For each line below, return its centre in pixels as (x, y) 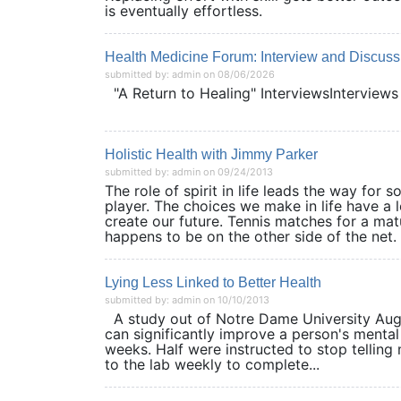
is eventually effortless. (183, 11)
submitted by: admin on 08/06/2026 (190, 74)
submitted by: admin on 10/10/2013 (187, 300)
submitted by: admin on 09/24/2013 (189, 172)
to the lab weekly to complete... (212, 364)
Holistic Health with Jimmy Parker (211, 154)
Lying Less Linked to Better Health (213, 282)
